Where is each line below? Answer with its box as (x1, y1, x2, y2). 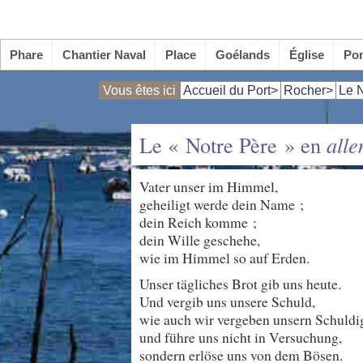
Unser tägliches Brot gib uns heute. (139, 274, 341, 293)
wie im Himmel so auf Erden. (139, 248, 310, 267)
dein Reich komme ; (139, 212, 257, 232)
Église (288, 48, 324, 62)
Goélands (215, 48, 270, 62)
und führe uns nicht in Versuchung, (139, 327, 342, 347)
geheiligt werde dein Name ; (139, 194, 304, 214)
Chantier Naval (62, 48, 146, 62)
